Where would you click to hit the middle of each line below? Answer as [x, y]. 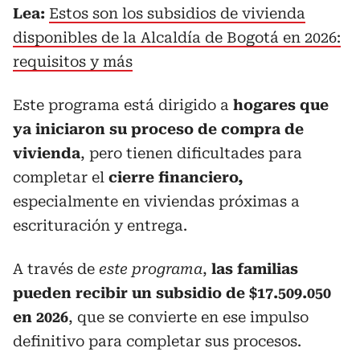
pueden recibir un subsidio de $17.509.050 [172, 293]
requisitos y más [73, 61]
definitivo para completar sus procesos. [157, 341]
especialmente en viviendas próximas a [156, 201]
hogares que [279, 105]
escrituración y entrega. [100, 225]
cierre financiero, [176, 177]
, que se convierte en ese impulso [188, 317]
